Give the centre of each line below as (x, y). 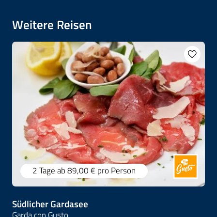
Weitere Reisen (52, 24)
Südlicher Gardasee (50, 203)
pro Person (116, 170)
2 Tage (45, 170)
